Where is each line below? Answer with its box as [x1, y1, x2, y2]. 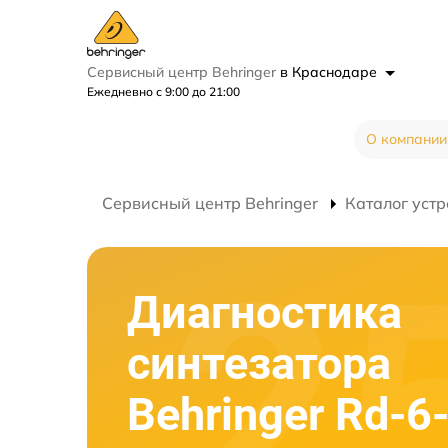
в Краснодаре [280, 62, 381, 81]
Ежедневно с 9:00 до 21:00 [87, 83, 240, 99]
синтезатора [127, 336, 391, 390]
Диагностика [127, 285, 402, 339]
